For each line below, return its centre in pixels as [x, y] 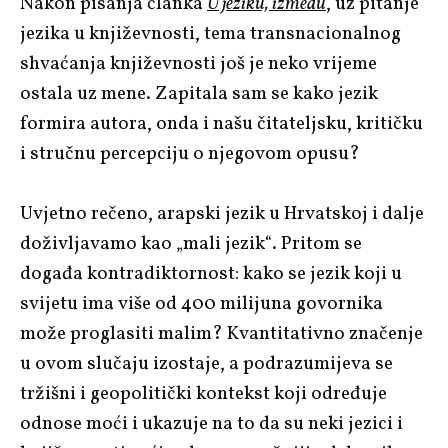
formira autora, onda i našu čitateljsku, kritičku [221, 123]
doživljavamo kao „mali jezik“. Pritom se [191, 243]
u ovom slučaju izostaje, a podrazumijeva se [206, 363]
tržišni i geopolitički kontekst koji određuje [203, 393]
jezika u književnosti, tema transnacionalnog [210, 33]
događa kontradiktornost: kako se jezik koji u [211, 273]
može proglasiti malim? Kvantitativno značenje [221, 333]
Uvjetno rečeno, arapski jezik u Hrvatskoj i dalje [222, 213]
